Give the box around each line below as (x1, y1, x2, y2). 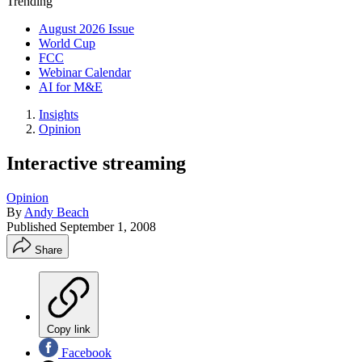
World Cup (39, 36, 95, 50)
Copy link (47, 322, 90, 335)
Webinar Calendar (39, 65, 131, 79)
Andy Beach (24, 204, 89, 219)
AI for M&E (39, 80, 103, 94)
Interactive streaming (6, 152, 186, 174)
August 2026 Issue (39, 22, 134, 36)
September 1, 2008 (60, 219, 156, 234)
